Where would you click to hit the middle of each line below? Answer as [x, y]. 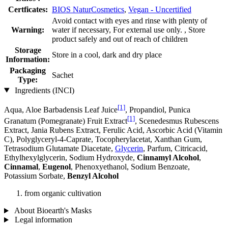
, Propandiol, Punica [158, 109]
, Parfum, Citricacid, [175, 149]
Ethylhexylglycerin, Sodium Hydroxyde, [70, 158]
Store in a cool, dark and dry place [107, 54]
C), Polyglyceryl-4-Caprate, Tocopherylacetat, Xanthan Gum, [103, 139]
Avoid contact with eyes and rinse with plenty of [130, 20]
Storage [28, 50]
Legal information [42, 220]
